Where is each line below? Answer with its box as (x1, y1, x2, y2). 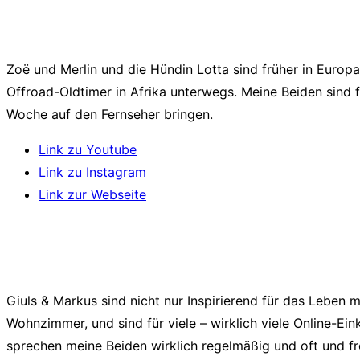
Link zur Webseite (39, 186, 146, 203)
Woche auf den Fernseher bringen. (6, 106, 213, 123)
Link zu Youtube (39, 141, 137, 158)
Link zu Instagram (39, 164, 146, 181)
